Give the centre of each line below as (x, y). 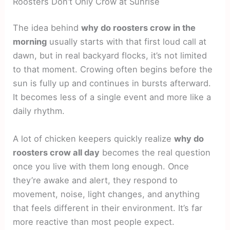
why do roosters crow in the (139, 28)
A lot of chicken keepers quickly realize (94, 138)
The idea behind (47, 28)
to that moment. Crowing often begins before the (113, 70)
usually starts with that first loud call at (127, 42)
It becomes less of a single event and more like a (112, 97)
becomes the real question (155, 152)
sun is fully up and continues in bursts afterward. (112, 83)
